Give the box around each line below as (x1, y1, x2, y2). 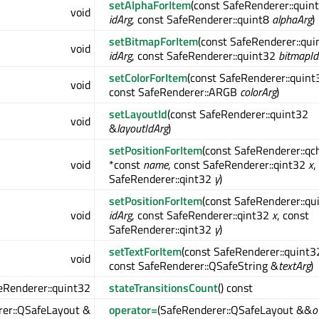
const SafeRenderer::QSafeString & (109, 257, 278, 275)
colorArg (240, 83, 276, 101)
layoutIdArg (117, 120, 168, 137)
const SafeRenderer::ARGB (109, 83, 240, 101)
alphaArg (272, 11, 312, 28)
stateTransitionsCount (109, 279, 218, 297)
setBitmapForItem (109, 33, 198, 51)
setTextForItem (109, 243, 182, 261)
